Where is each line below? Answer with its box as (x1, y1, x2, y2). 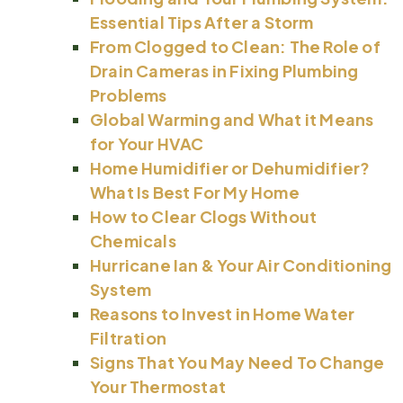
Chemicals (90, 229, 176, 251)
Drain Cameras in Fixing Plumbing (90, 59, 359, 81)
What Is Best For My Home (90, 181, 300, 202)
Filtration (90, 327, 166, 348)
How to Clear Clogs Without (90, 205, 318, 227)
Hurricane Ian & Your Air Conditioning (90, 254, 392, 275)
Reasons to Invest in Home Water (90, 302, 355, 324)
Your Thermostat (90, 375, 226, 397)
